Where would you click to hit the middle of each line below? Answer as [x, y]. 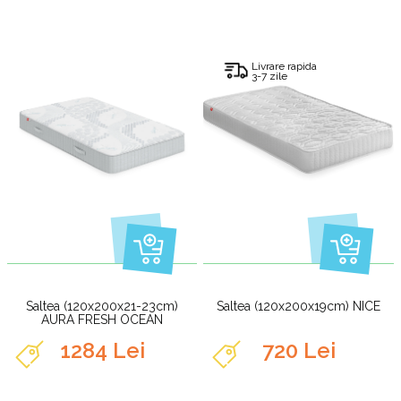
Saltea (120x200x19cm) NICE [299, 307]
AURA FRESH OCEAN [102, 320]
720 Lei [299, 351]
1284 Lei [102, 351]
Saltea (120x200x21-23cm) [102, 307]
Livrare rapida [285, 66]
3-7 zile [270, 76]
